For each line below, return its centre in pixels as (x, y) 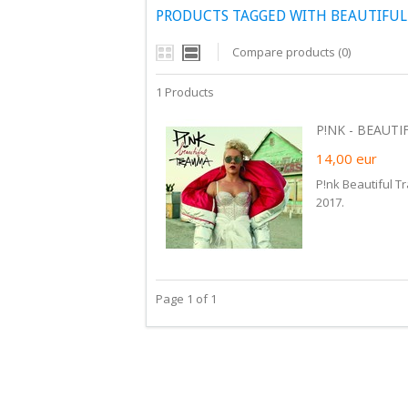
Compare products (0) (291, 52)
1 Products (185, 92)
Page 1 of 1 (186, 299)
